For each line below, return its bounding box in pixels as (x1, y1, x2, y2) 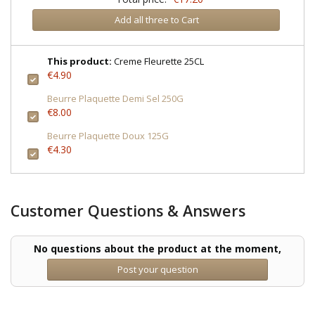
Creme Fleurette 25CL (112, 54, 204, 67)
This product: (47, 54, 112, 67)
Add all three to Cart (114, 13, 199, 27)
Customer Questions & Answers (11, 200, 245, 221)
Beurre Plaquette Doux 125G (47, 129, 169, 142)
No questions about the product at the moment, (34, 241, 281, 255)
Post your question (117, 262, 198, 276)
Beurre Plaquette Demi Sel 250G (47, 91, 184, 105)
